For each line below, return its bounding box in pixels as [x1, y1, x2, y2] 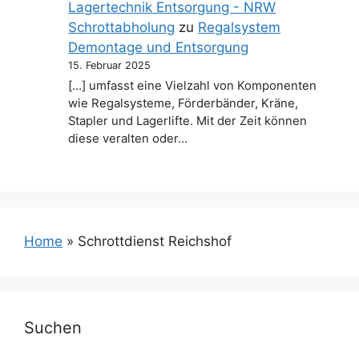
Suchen [24, 318, 82, 338]
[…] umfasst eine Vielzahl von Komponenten [68, 78, 317, 93]
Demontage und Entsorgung [68, 38, 249, 55]
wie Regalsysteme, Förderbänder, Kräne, [68, 95, 299, 111]
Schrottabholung [68, 18, 175, 35]
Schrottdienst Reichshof [78, 233, 232, 250]
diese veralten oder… [68, 131, 188, 146]
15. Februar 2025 [68, 58, 151, 71]
